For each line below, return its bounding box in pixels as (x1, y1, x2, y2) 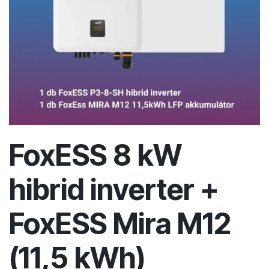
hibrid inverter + (9, 172, 219, 207)
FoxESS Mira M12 (9, 206, 231, 241)
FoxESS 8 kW (9, 138, 182, 173)
